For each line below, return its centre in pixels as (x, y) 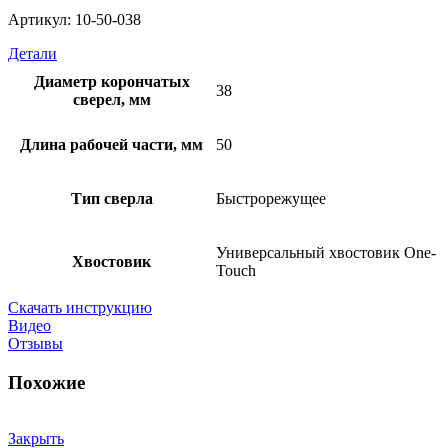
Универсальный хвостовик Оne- (326, 252)
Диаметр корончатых (111, 81)
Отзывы (35, 343)
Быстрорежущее (271, 198)
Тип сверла (111, 198)
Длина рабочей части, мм (111, 144)
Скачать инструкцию (80, 307)
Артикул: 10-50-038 (74, 19)
